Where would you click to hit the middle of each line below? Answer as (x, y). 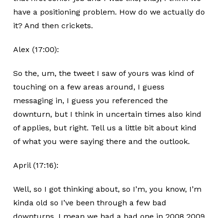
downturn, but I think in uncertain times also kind (107, 114)
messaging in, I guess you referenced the (90, 100)
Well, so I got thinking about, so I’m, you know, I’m (107, 189)
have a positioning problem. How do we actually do (109, 12)
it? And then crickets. (53, 26)
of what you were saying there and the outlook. (101, 141)
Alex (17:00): (36, 49)
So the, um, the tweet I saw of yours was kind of (103, 73)
